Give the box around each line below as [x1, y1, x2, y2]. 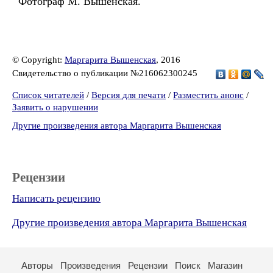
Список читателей [12, 90, 84, 100]
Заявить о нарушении [12, 102, 98, 112]
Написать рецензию [12, 193, 101, 204]
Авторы [21, 260, 53, 271]
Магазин [208, 260, 243, 271]
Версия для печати [91, 90, 166, 100]
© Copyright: [12, 55, 65, 65]
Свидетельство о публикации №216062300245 [12, 68, 200, 78]
